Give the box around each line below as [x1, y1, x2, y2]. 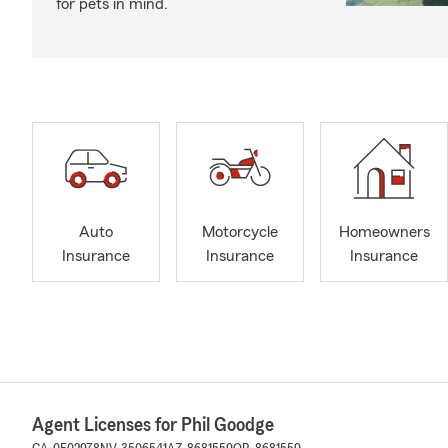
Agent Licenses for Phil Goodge [32, 415, 274, 435]
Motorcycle [202, 224, 278, 241]
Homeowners [338, 224, 430, 241]
